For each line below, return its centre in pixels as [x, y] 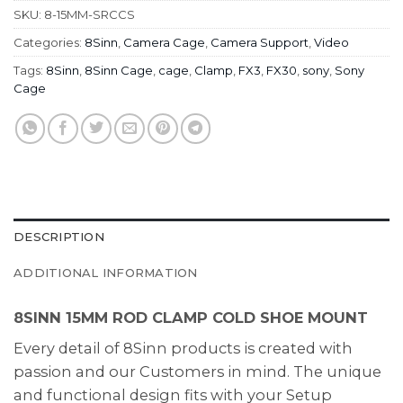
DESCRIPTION [59, 237]
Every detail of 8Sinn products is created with [183, 348]
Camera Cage [164, 43]
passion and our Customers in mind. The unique [197, 371]
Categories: [49, 43]
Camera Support [260, 43]
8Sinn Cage [119, 71]
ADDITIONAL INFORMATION [106, 273]
